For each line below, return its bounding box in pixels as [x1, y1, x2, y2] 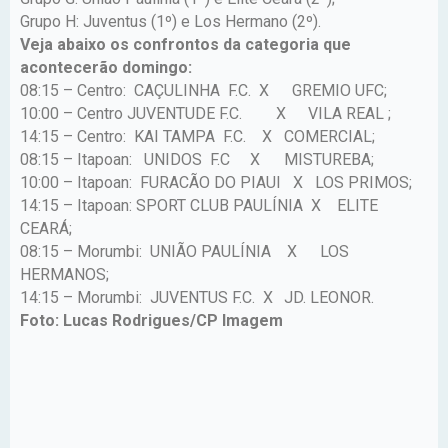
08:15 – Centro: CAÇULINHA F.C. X [20, 80, 269, 100]
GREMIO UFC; [276, 80, 387, 100]
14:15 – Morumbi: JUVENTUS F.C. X [20, 287, 273, 307]
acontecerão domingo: [20, 57, 196, 77]
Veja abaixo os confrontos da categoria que [20, 34, 351, 54]
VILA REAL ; [308, 103, 391, 123]
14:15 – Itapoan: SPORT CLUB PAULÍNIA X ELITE [20, 195, 378, 215]
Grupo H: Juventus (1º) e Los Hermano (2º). [20, 11, 325, 31]
